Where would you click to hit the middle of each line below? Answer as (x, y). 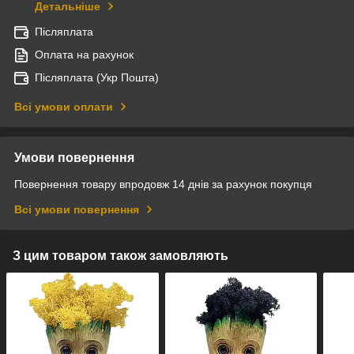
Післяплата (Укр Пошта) (97, 77)
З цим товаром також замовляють (121, 255)
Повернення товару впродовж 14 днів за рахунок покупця (163, 184)
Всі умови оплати (64, 106)
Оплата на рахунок (84, 54)
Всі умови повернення (77, 209)
